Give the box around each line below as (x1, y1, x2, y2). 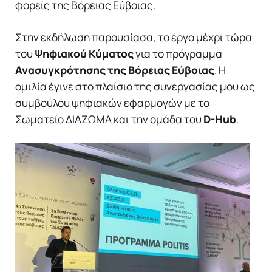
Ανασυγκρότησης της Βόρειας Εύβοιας (15, 62, 214, 77)
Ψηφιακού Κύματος (35, 46, 134, 61)
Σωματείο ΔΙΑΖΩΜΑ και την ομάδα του (15, 111, 203, 126)
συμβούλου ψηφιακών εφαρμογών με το (15, 95, 209, 110)
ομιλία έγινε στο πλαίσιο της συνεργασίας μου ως (15, 78, 255, 93)
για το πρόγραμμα (134, 46, 222, 61)
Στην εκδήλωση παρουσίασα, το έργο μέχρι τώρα (15, 29, 252, 44)
